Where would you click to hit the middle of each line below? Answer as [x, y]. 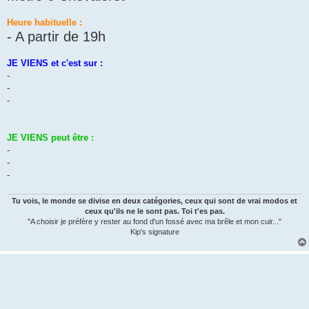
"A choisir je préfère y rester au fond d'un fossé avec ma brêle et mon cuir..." [154, 221]
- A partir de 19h [56, 37]
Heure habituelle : [44, 23]
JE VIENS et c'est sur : [55, 63]
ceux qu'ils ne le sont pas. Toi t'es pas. [154, 211]
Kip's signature [154, 231]
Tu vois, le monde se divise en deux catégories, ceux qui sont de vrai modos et [154, 200]
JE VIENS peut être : [50, 138]
